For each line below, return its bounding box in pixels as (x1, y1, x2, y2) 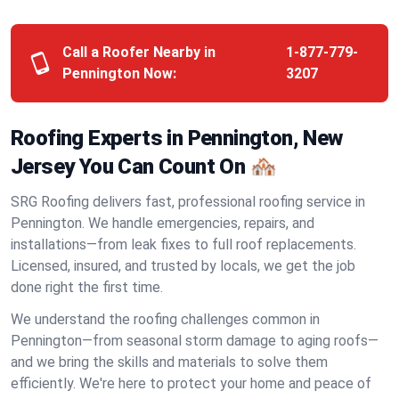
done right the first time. (11, 279, 163, 296)
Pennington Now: (62, 65, 176, 82)
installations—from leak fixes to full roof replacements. (11, 236, 356, 253)
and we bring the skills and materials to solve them (11, 354, 328, 370)
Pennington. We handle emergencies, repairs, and (11, 215, 314, 232)
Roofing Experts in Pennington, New (11, 126, 343, 151)
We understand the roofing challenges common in (11, 311, 320, 328)
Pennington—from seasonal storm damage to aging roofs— (11, 332, 379, 349)
